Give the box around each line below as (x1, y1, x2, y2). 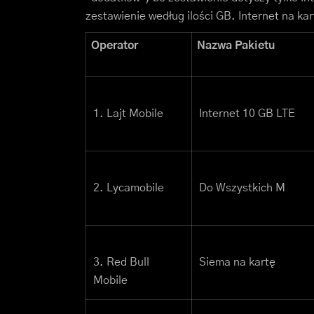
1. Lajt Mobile (93, 108, 163, 120)
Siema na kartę (199, 257, 275, 268)
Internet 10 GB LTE (199, 108, 295, 120)
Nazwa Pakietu (197, 40, 275, 52)
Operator (91, 40, 138, 52)
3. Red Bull (93, 257, 149, 268)
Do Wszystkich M (199, 182, 285, 194)
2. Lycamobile (93, 182, 164, 194)
